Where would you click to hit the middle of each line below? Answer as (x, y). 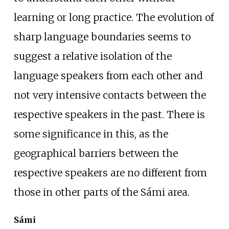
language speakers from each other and (108, 75)
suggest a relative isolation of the (93, 56)
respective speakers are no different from (110, 173)
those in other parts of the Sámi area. (101, 192)
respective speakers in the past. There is (109, 114)
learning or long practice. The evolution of (113, 17)
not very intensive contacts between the (110, 95)
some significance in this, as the (91, 134)
